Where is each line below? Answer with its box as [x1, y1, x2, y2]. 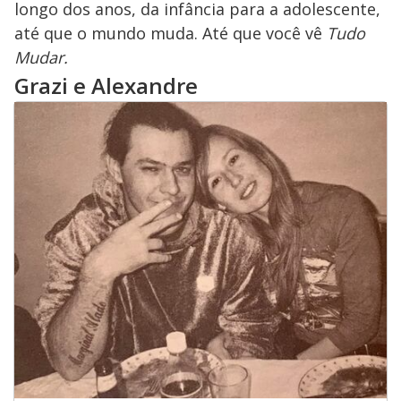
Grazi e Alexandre [14, 70, 198, 100]
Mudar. [14, 46, 68, 68]
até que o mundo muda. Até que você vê [14, 21, 327, 44]
